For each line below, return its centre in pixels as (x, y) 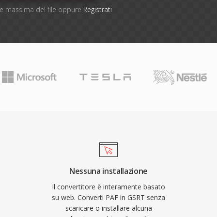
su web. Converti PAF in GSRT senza (108, 197)
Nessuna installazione (108, 171)
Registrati (97, 9)
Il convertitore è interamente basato (108, 187)
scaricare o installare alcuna (108, 208)
